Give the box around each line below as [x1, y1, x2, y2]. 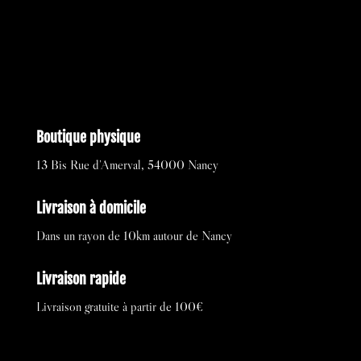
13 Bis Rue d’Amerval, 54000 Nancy [35, 156, 218, 173]
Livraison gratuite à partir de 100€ [35, 298, 203, 315]
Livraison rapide [35, 270, 126, 288]
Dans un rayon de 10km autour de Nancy [35, 227, 232, 244]
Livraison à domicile [35, 199, 146, 218]
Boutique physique [35, 128, 140, 147]
